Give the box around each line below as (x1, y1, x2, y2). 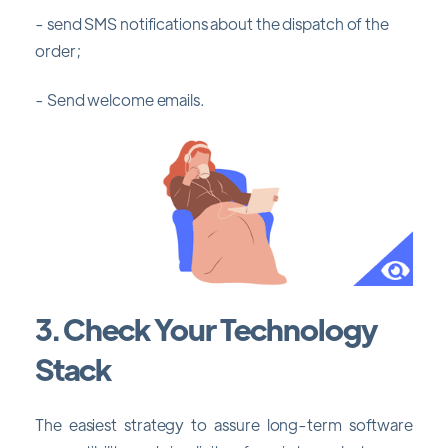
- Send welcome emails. (35, 88, 205, 110)
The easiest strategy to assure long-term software (35, 414, 413, 436)
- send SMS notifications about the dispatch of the (35, 12, 389, 34)
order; (35, 39, 81, 61)
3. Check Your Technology (35, 308, 377, 348)
